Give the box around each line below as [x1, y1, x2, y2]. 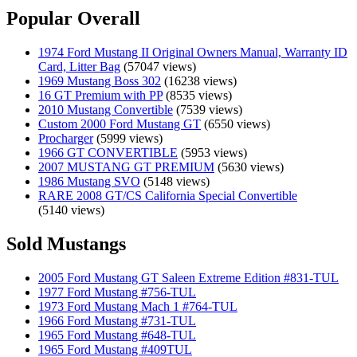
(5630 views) [214, 159, 284, 174]
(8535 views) [163, 88, 232, 102]
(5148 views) [140, 174, 210, 188]
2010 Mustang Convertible [38, 102, 173, 116]
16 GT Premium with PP [38, 88, 163, 102]
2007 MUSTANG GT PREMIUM [38, 159, 214, 174]
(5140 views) [38, 202, 104, 217]
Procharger [38, 131, 93, 145]
